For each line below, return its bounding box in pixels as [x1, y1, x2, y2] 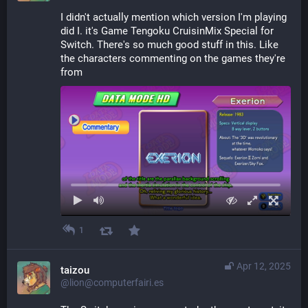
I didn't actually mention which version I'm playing [60, 11, 287, 24]
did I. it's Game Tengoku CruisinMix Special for [60, 25, 274, 38]
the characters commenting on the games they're [60, 52, 285, 65]
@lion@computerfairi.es [60, 276, 164, 288]
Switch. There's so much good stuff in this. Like [60, 38, 278, 52]
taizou [60, 263, 89, 276]
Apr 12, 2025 [236, 260, 291, 272]
